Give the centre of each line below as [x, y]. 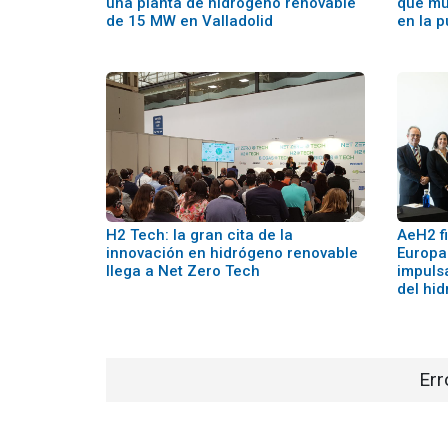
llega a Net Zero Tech [183, 271]
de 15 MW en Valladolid [189, 21]
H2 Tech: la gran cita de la [199, 235]
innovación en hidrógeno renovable [232, 253]
